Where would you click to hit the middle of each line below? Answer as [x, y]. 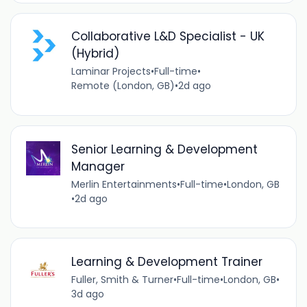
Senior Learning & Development [164, 149]
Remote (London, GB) [123, 86]
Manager [98, 166]
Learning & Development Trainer [167, 261]
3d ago [87, 294]
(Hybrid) [95, 54]
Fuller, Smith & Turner [122, 279]
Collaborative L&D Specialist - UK [168, 37]
